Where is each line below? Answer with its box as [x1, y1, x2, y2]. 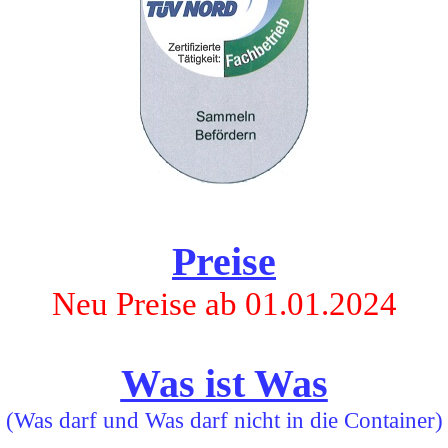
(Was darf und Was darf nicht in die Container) [5, 407, 443, 434]
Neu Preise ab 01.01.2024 [51, 285, 397, 323]
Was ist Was [120, 362, 328, 407]
